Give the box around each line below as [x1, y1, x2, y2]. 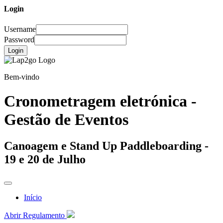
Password [4, 35, 34, 44]
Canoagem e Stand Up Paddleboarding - [4, 139, 209, 153]
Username [4, 24, 36, 33]
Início [24, 193, 42, 202]
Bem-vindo [4, 72, 39, 81]
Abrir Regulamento [4, 211, 65, 220]
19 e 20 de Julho [4, 153, 86, 166]
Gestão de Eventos [4, 110, 128, 128]
